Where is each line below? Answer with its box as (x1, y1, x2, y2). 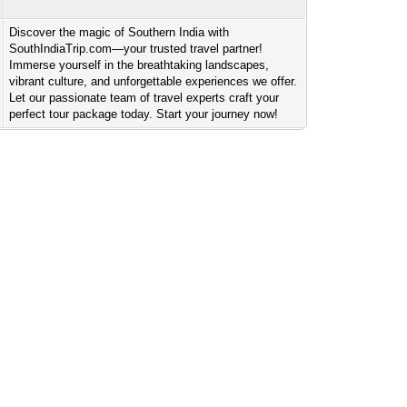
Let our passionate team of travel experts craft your (9, 91, 280, 104)
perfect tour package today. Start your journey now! (9, 107, 279, 121)
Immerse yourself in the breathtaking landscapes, (9, 58, 270, 72)
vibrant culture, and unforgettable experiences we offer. (9, 74, 298, 88)
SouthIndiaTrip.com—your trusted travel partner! (9, 42, 263, 55)
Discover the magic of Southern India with (9, 25, 230, 39)
